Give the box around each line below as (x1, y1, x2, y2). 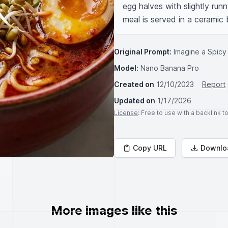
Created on (114, 80, 154, 89)
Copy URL (133, 144, 167, 152)
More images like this (50, 203, 178, 218)
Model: (114, 64, 138, 72)
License (114, 109, 138, 117)
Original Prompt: (114, 47, 172, 56)
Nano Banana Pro (140, 64, 199, 72)
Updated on (114, 96, 155, 105)
